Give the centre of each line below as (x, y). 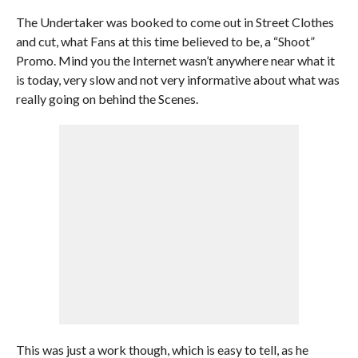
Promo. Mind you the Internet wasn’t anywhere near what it (175, 60)
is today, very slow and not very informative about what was (177, 80)
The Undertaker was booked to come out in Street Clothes (175, 22)
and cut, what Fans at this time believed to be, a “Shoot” (165, 41)
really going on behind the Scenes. (107, 99)
